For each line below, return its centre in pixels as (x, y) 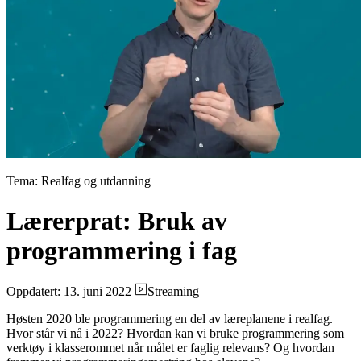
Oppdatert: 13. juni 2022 (69, 292)
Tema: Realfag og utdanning (79, 181)
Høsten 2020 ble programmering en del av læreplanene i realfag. (170, 319)
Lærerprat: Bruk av (117, 220)
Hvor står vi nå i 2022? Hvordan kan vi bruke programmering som (175, 334)
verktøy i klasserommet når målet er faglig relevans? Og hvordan (170, 348)
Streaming (173, 292)
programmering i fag (122, 250)
